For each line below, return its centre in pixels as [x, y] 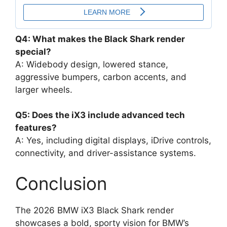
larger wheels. [44, 89]
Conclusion [61, 183]
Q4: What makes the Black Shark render [100, 39]
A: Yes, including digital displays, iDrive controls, [113, 141]
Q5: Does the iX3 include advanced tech [100, 115]
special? [33, 51]
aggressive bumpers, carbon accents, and [101, 77]
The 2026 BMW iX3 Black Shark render [94, 210]
